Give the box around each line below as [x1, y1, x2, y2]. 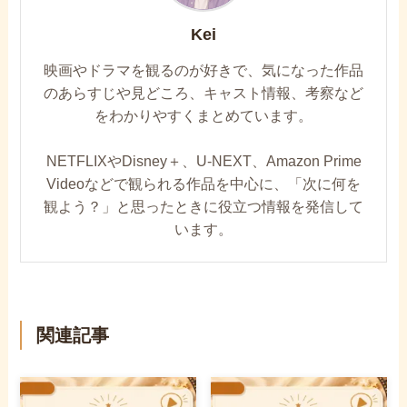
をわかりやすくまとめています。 [94, 107, 313, 124]
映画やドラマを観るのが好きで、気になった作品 [44, 62, 363, 79]
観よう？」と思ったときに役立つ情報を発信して [44, 198, 363, 215]
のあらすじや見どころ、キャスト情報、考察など [44, 84, 363, 102]
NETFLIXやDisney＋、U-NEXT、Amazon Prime [45, 153, 362, 170]
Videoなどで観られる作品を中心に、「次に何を [46, 175, 361, 193]
